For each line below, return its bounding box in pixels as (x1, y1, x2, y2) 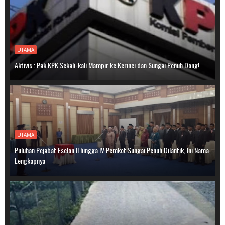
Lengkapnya (14, 155, 45, 166)
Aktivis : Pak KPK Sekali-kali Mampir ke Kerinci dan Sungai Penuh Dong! (14, 59, 199, 70)
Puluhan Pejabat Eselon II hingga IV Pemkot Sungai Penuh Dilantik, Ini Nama (14, 144, 209, 155)
